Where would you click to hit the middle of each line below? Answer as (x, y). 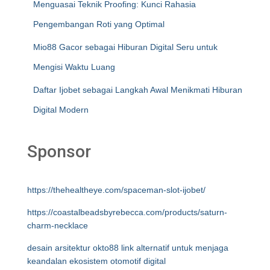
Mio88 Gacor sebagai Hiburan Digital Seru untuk (125, 47)
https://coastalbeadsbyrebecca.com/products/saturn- (127, 212)
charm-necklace (58, 225)
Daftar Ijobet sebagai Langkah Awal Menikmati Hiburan (138, 90)
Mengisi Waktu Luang (74, 67)
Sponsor (59, 152)
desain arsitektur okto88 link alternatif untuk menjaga (128, 248)
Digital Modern (61, 110)
